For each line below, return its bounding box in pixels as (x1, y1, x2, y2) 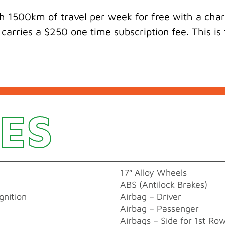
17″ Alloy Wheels (120, 167, 187, 178)
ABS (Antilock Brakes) (120, 179, 207, 190)
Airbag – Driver (120, 191, 181, 202)
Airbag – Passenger (120, 203, 199, 214)
